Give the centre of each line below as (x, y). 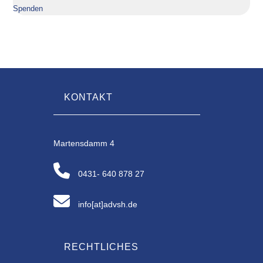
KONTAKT (89, 97)
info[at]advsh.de (108, 205)
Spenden (28, 9)
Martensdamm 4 (84, 144)
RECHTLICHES (102, 247)
